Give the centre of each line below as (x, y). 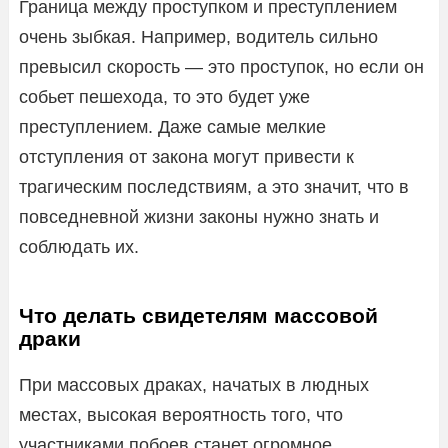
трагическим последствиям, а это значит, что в (214, 186)
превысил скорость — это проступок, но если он (221, 66)
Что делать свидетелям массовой (198, 315)
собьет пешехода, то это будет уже (164, 96)
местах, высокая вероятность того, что (181, 414)
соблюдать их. (79, 246)
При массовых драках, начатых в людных (194, 384)
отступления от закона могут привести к (186, 156)
